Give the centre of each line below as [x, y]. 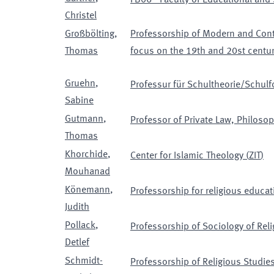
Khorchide [86, 155]
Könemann [87, 190]
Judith [77, 207]
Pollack [80, 226]
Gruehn [80, 84]
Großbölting [90, 34]
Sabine [79, 101]
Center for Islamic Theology [187, 156]
